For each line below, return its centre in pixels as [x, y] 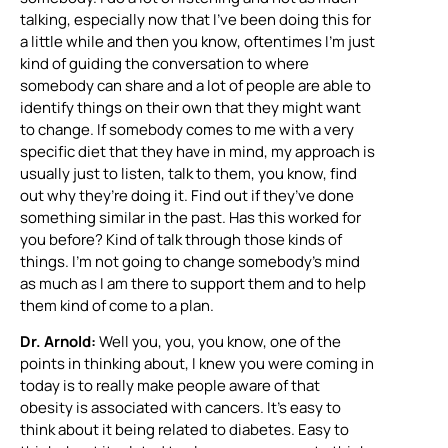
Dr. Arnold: [58, 342]
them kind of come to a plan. [117, 305]
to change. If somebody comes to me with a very [187, 129]
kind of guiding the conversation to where [164, 63]
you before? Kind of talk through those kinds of [181, 239]
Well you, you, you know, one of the [218, 342]
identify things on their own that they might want [190, 107]
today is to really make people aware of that [170, 386]
